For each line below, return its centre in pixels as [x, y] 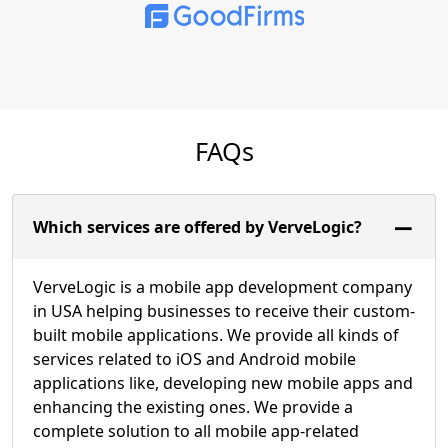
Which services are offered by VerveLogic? [197, 226]
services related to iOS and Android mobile [194, 358]
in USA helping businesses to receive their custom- [224, 310]
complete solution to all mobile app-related [196, 430]
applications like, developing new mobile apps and [223, 382]
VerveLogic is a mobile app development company [222, 286]
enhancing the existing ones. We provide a [193, 406]
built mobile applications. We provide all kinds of [216, 334]
